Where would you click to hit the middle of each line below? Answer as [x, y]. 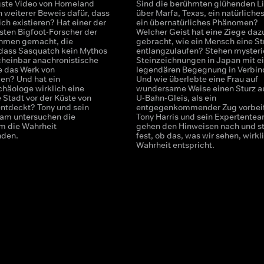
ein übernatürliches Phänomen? [197, 22]
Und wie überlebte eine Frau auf [197, 79]
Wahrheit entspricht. [175, 145]
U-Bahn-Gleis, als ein [176, 98]
